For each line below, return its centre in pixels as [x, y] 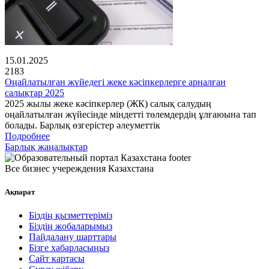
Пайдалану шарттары [73, 237]
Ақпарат [20, 192]
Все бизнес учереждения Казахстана [79, 169]
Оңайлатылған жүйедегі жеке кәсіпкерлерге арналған [115, 82]
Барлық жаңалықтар [46, 147]
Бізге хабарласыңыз [69, 248]
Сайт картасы [57, 259]
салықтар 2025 [35, 93]
